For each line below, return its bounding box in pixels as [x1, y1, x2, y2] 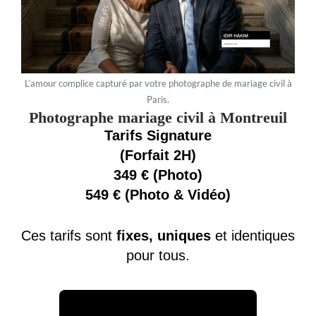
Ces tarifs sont [21, 227, 116, 243]
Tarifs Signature [104, 127, 212, 143]
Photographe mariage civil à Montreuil [29, 108, 287, 126]
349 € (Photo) [114, 166, 202, 183]
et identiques [211, 227, 295, 243]
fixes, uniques [116, 227, 211, 243]
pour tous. [126, 247, 190, 263]
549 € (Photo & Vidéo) [85, 186, 231, 202]
